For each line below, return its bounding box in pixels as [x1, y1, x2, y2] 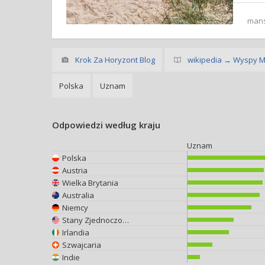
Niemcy [62, 202, 88, 213]
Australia [62, 189, 94, 201]
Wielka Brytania [62, 177, 118, 188]
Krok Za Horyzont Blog [75, 54, 155, 65]
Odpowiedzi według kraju [52, 119, 160, 131]
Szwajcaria [62, 239, 101, 250]
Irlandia [62, 227, 89, 238]
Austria [62, 164, 88, 176]
